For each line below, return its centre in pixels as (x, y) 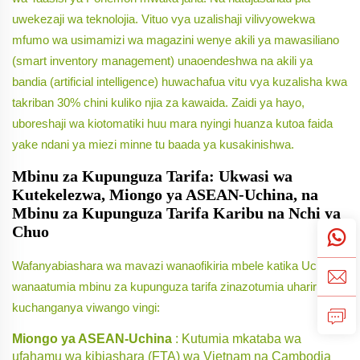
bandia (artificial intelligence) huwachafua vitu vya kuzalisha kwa (180, 82)
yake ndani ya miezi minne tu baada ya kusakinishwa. (153, 145)
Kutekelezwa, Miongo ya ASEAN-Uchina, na (165, 195)
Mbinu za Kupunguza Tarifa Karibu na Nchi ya (176, 213)
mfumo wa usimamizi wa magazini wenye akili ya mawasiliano (176, 40)
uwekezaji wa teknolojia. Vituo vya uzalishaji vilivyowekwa (164, 19)
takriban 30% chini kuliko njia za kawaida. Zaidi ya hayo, (158, 103)
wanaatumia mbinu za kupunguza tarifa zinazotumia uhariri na (174, 287)
